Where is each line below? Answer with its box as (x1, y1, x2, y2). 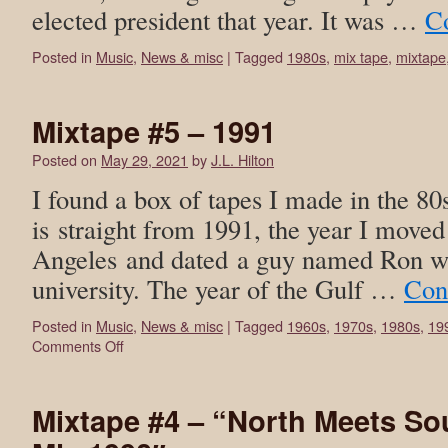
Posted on (32, 149, 97, 170)
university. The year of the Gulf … (32, 271, 404, 306)
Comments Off (32, 335, 124, 356)
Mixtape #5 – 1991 (32, 110, 276, 152)
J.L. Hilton (211, 149, 274, 170)
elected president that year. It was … (32, 2, 425, 37)
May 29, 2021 (101, 149, 188, 170)
